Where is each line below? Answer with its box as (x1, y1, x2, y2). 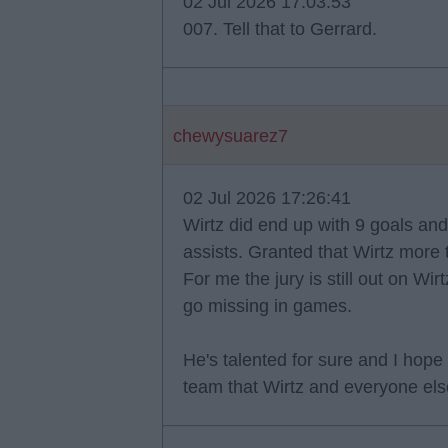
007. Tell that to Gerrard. (183, 19, 377, 39)
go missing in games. (183, 296, 352, 316)
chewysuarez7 (173, 126, 288, 146)
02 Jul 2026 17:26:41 (183, 188, 351, 208)
